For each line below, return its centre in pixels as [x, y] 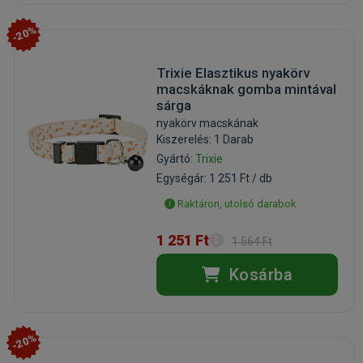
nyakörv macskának [207, 124]
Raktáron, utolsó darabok [235, 204]
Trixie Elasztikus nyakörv [233, 73]
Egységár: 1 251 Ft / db [214, 179]
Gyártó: [175, 159]
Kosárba [259, 275]
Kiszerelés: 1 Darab [205, 140]
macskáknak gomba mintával [246, 90]
